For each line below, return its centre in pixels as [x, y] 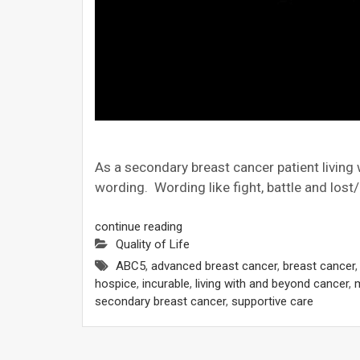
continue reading [139, 226]
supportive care [272, 301]
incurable [166, 283]
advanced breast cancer [214, 266]
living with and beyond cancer [272, 283]
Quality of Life [153, 244]
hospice [116, 283]
